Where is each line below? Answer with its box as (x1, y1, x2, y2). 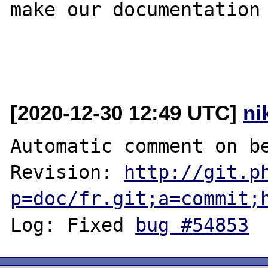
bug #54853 (135, 214, 249, 236)
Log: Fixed (10, 214, 136, 236)
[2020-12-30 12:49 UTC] (10, 100, 243, 124)
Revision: (10, 161, 124, 183)
